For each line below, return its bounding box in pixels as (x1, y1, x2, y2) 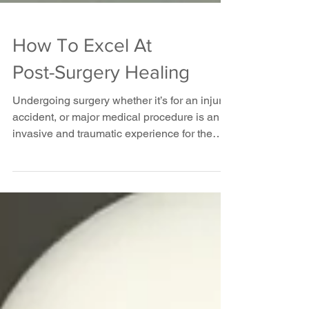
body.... (12, 160, 46, 173)
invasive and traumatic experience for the (12, 143, 212, 157)
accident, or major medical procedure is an (12, 127, 219, 140)
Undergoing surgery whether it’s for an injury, (12, 110, 229, 123)
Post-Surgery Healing (12, 78, 190, 99)
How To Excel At (12, 51, 152, 72)
